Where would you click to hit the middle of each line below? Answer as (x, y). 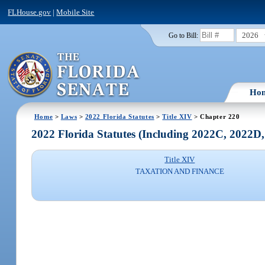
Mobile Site (75, 12)
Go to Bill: (183, 35)
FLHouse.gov (30, 12)
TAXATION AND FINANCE (180, 172)
